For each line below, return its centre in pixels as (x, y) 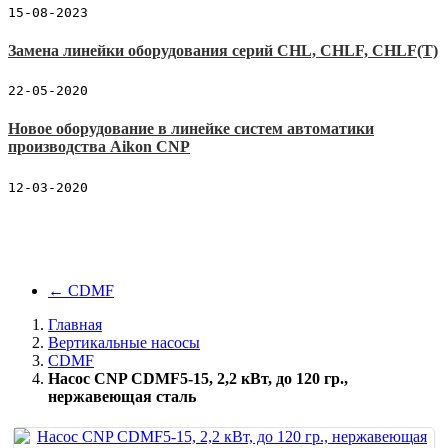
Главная (75, 324)
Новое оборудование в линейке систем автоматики (191, 129)
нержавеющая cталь (122, 396)
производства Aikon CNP (99, 147)
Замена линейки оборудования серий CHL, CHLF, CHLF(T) (223, 50)
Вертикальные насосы (124, 342)
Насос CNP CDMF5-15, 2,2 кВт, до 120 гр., (198, 378)
